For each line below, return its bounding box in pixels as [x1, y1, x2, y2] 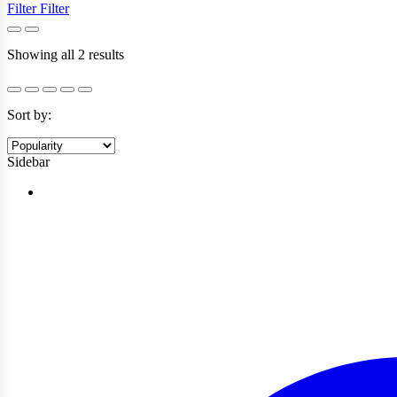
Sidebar [7, 153, 50, 169]
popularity [123, 77, 180, 93]
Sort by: [7, 106, 51, 122]
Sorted [123, 45, 160, 61]
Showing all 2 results [7, 46, 124, 62]
